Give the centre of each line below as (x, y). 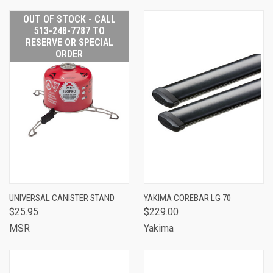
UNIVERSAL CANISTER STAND (62, 198)
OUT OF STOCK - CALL (69, 19)
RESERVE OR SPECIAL (69, 42)
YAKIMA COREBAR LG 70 (187, 198)
